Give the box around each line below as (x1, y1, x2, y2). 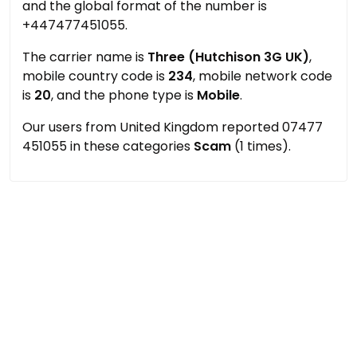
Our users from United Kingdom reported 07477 (22, 118, 323, 136)
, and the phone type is (51, 86, 197, 104)
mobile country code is (22, 67, 168, 85)
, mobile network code (193, 67, 332, 85)
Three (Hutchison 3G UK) (147, 48, 309, 66)
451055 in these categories (22, 137, 194, 155)
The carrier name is (22, 48, 147, 66)
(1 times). (231, 137, 291, 155)
